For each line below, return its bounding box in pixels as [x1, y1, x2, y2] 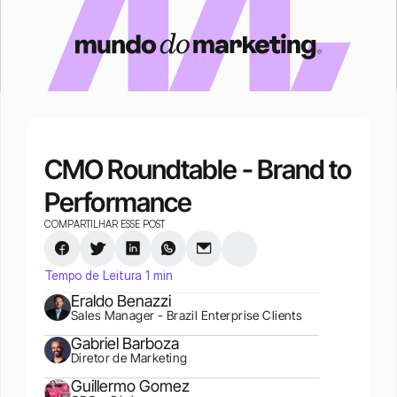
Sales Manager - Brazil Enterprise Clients [71, 307, 303, 323]
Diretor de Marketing [71, 350, 188, 365]
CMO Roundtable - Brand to [44, 153, 352, 185]
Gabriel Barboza [71, 334, 179, 353]
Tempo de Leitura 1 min [44, 268, 173, 283]
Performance [44, 186, 192, 218]
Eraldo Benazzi [71, 292, 171, 310]
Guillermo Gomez [71, 377, 190, 395]
